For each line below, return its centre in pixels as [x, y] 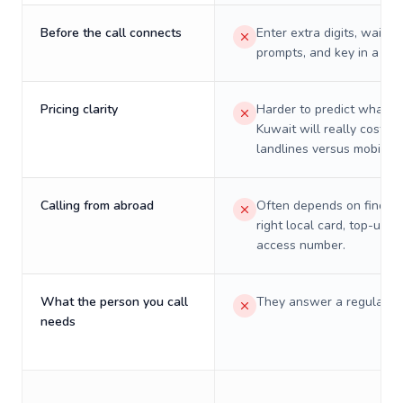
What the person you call [114, 302]
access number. [301, 245]
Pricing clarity [79, 109]
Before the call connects [111, 33]
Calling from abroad [97, 206]
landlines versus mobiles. [328, 149]
